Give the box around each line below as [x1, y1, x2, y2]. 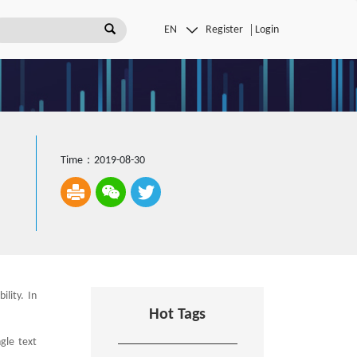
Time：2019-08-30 [61, 154, 145, 167]
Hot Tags [149, 307, 206, 323]
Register [206, 23, 244, 36]
